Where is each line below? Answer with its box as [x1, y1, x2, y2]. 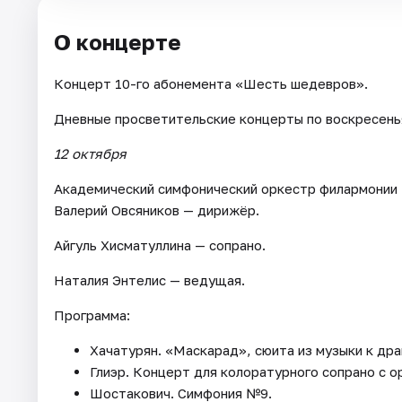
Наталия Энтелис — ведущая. [54, 271, 245, 288]
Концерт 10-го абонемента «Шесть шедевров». [54, 74, 368, 92]
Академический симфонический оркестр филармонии [54, 179, 398, 197]
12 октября [54, 144, 127, 162]
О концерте [54, 28, 181, 55]
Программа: [54, 306, 130, 323]
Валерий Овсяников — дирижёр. [54, 201, 259, 218]
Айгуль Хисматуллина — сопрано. [54, 236, 266, 253]
